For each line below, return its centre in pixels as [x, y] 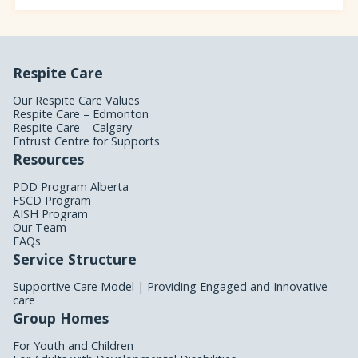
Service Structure [75, 259]
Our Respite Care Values [76, 100]
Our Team [40, 227]
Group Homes [61, 318]
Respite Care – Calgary [72, 127]
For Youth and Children [73, 345]
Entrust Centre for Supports [86, 141]
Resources [48, 159]
